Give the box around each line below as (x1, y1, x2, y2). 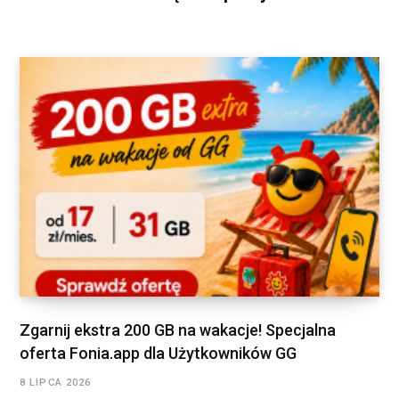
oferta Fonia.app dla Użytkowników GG (20, 344, 297, 363)
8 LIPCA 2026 (20, 377, 92, 389)
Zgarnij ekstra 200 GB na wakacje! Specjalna (20, 321, 336, 340)
